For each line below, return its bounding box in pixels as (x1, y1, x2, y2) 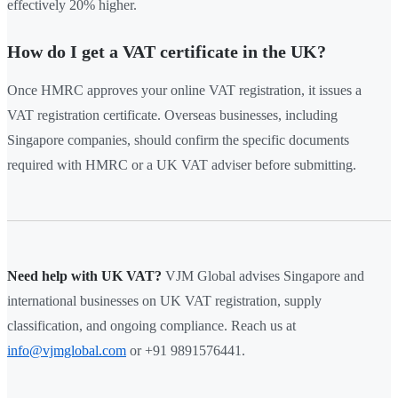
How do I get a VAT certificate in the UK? (7, 42, 326, 62)
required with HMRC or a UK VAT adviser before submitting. (7, 157, 356, 173)
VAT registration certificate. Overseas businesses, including (7, 107, 338, 123)
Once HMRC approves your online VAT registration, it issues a (7, 83, 362, 99)
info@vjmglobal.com (7, 343, 126, 359)
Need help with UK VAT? (7, 268, 162, 284)
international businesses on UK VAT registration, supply (7, 293, 322, 309)
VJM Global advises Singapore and (162, 268, 364, 284)
